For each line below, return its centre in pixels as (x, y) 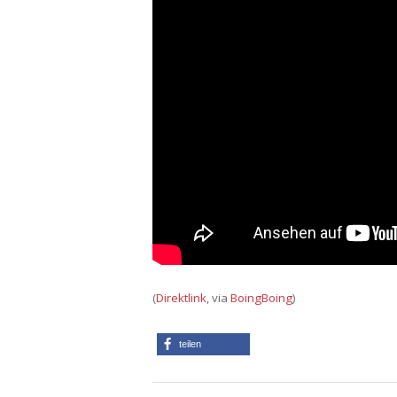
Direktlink (181, 297)
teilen (190, 343)
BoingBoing (261, 297)
